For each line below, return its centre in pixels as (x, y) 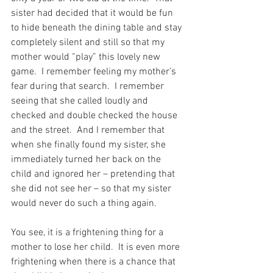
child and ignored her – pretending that (94, 174)
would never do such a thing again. (84, 203)
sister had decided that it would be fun (93, 13)
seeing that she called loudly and (81, 101)
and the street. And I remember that (89, 130)
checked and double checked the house (95, 115)
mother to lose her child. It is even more (97, 247)
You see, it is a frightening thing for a (88, 232)
